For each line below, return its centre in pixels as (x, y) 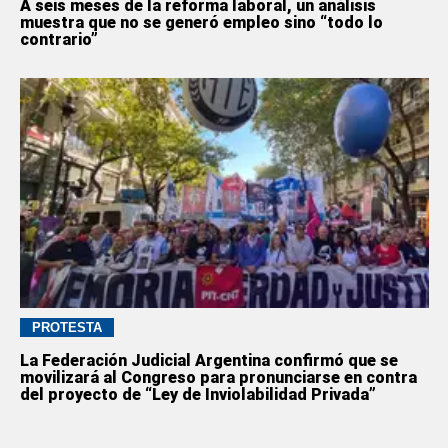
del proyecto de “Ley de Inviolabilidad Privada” (197, 394)
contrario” (58, 40)
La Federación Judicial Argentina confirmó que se (208, 360)
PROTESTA (66, 327)
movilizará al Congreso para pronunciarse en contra (218, 377)
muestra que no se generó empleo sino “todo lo (201, 23)
